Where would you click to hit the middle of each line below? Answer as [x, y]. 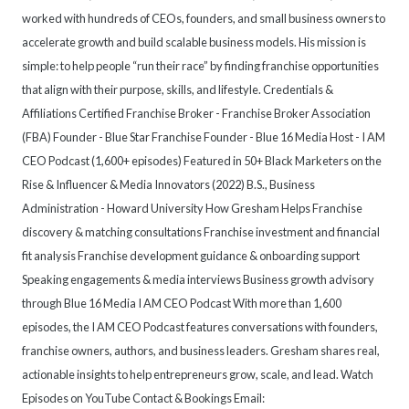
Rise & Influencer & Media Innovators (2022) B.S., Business [168, 185]
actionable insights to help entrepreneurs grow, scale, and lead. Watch [198, 375]
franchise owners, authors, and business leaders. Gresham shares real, [201, 351]
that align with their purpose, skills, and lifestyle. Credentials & [178, 90]
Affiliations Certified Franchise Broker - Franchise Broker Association [196, 114]
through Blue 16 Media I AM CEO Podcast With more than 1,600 [182, 304]
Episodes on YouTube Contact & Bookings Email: [143, 399]
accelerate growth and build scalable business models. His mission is [194, 42]
